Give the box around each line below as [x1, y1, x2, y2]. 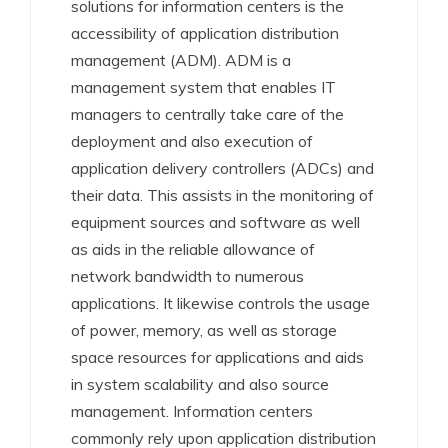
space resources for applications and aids [71, 347, 364, 367]
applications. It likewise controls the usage [71, 293, 370, 313]
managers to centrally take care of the [71, 104, 344, 124]
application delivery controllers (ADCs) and [71, 158, 374, 178]
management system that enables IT [71, 77, 336, 97]
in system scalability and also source [71, 374, 329, 394]
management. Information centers [71, 401, 313, 421]
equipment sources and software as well [71, 212, 360, 232]
